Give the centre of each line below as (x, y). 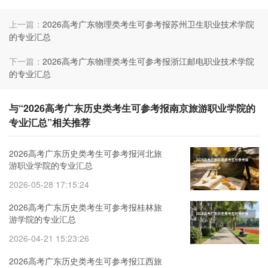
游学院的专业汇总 (42, 219)
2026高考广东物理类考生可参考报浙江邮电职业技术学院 (148, 61)
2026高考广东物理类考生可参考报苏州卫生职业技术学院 (148, 24)
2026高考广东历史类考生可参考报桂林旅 (86, 207)
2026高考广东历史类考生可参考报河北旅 (86, 153)
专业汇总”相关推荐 (50, 123)
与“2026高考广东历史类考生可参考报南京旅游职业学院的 (132, 108)
